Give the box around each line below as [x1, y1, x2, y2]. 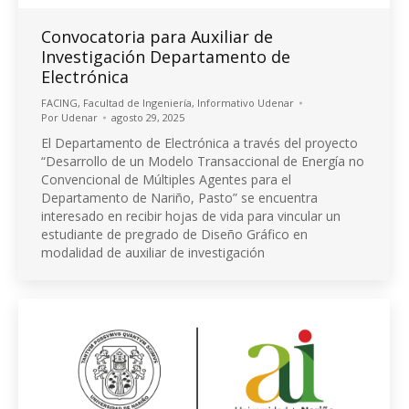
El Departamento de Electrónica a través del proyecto [41, 133, 358, 152]
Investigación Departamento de [41, 45, 290, 68]
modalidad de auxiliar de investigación [41, 243, 265, 261]
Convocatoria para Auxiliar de [41, 25, 273, 47]
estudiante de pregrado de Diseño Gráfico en [41, 225, 308, 243]
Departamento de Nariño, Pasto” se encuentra [41, 188, 318, 206]
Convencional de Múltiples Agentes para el [41, 170, 291, 188]
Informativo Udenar [197, 95, 294, 110]
